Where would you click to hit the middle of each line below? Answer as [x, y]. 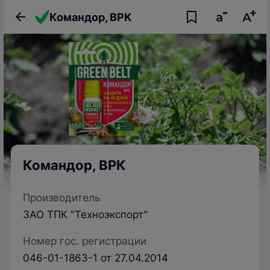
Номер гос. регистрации [85, 241]
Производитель [61, 198]
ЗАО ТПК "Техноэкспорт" [85, 215]
